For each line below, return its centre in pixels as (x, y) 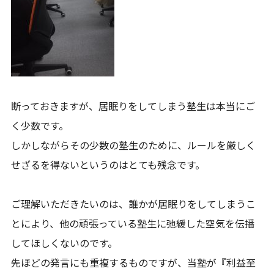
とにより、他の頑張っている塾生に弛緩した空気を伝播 (133, 223)
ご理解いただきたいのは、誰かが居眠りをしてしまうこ (134, 204)
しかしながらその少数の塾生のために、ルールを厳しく (134, 145)
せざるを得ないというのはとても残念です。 (108, 165)
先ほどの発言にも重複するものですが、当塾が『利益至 (134, 262)
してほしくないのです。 (65, 243)
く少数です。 (40, 125)
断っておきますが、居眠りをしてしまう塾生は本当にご (133, 106)
